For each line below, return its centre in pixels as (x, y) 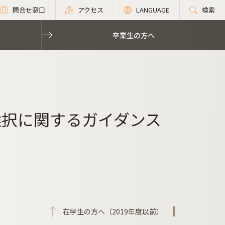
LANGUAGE (153, 10)
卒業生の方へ (134, 35)
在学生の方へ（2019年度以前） (113, 211)
